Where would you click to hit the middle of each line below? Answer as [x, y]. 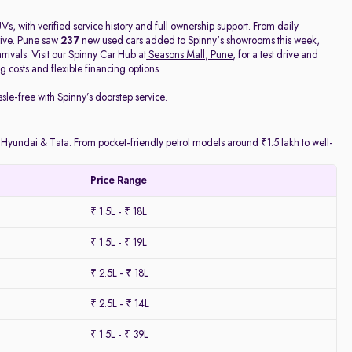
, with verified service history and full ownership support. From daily [156, 27]
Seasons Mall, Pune [191, 55]
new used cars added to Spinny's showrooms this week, [200, 41]
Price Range [119, 181]
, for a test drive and [276, 55]
